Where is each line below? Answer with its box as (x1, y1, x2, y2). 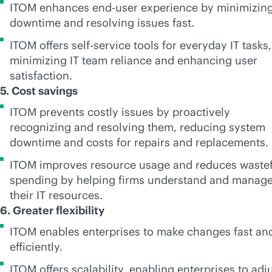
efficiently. (10, 240, 66, 254)
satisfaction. (10, 69, 75, 83)
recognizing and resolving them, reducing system (10, 120, 265, 134)
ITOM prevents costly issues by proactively (10, 105, 230, 119)
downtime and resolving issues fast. (10, 16, 197, 30)
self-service (72, 38, 131, 52)
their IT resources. (10, 188, 106, 202)
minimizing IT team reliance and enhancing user (10, 53, 257, 67)
